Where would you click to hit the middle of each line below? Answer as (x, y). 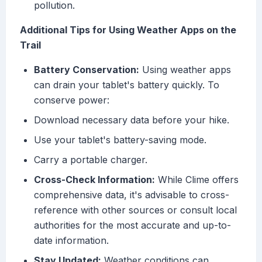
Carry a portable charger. (91, 160)
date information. (71, 241)
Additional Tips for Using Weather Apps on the (128, 30)
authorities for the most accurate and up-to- (132, 225)
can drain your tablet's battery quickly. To (127, 85)
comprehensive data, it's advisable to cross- (132, 195)
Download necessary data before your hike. (132, 120)
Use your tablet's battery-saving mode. (120, 140)
